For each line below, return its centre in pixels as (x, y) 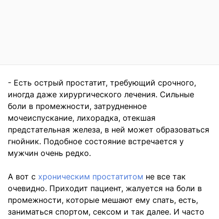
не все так (164, 177)
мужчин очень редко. (49, 153)
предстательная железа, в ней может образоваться (109, 130)
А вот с (23, 177)
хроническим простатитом (91, 177)
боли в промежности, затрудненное (77, 106)
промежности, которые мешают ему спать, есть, (103, 200)
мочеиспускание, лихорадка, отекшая (82, 118)
